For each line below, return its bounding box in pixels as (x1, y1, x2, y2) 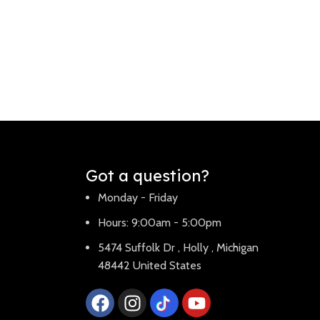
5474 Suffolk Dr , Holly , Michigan (98, 241, 259, 254)
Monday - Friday (98, 191, 179, 204)
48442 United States (98, 259, 202, 272)
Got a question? (86, 166, 210, 186)
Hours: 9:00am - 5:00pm (98, 216, 222, 229)
